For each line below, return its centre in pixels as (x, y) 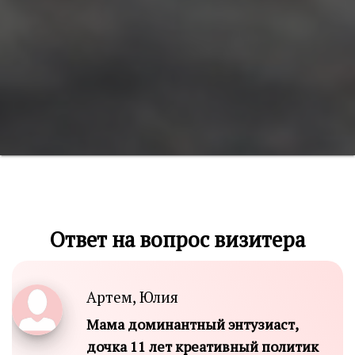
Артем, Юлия (132, 296)
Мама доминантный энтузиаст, (192, 324)
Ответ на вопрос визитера (177, 239)
